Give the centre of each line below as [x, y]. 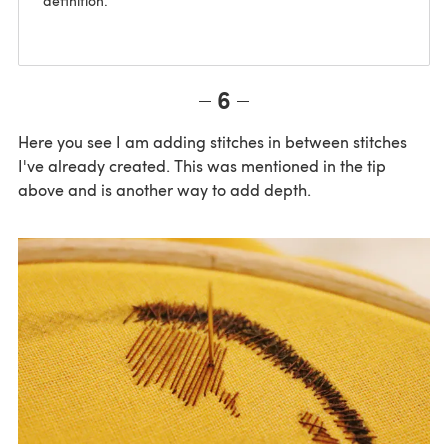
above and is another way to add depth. [164, 190]
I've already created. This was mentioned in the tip [202, 166]
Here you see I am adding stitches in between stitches [212, 142]
